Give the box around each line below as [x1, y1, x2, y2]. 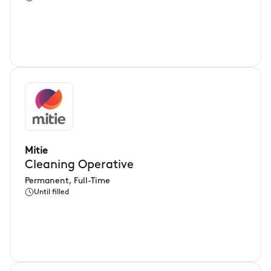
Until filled [34, 189, 69, 196]
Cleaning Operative [25, 159, 134, 171]
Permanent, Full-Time [25, 177, 110, 186]
